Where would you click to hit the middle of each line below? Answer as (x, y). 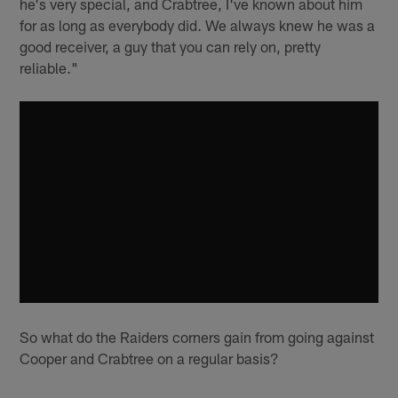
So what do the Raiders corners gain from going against (197, 337)
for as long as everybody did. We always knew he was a (198, 24)
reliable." (49, 67)
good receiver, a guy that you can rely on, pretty (171, 46)
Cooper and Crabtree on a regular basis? (150, 358)
